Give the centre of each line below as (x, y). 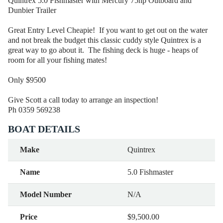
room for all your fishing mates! (59, 60)
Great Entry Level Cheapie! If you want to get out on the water (108, 30)
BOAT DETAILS (44, 129)
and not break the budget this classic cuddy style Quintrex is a (105, 40)
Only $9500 (27, 80)
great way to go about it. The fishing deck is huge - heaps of (103, 50)
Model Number (46, 194)
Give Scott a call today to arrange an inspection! (83, 100)
